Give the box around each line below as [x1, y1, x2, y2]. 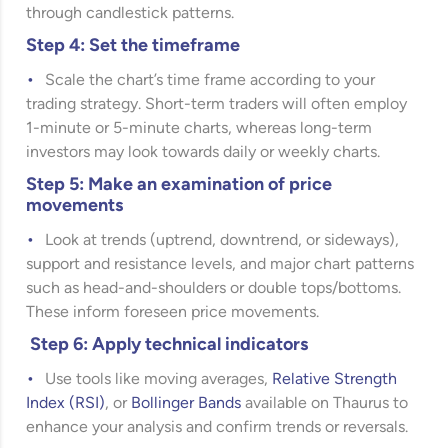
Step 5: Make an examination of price [26, 176, 333, 195]
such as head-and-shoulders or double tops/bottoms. [26, 281, 402, 297]
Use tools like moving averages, [45, 372, 273, 388]
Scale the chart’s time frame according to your [45, 73, 376, 89]
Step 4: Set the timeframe [26, 37, 241, 56]
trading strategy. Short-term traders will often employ [26, 97, 408, 113]
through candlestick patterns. [26, 6, 235, 22]
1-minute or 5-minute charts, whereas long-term [26, 121, 373, 137]
